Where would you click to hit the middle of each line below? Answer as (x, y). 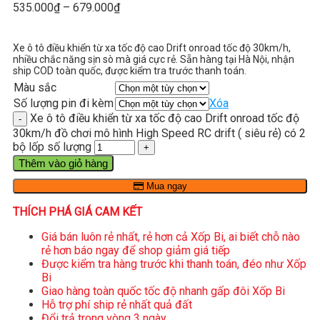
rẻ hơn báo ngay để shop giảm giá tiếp (136, 250)
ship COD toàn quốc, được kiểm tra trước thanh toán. (130, 70)
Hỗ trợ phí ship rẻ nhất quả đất (117, 304)
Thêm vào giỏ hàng (63, 163)
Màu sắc (35, 87)
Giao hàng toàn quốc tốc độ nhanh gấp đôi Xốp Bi (163, 291)
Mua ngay (165, 186)
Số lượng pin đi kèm (64, 103)
